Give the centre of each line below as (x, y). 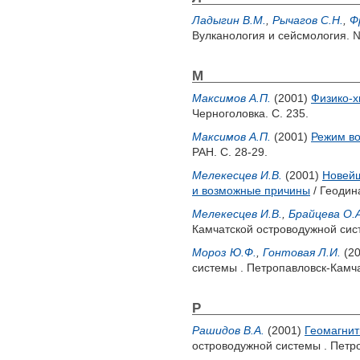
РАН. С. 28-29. (230, 152)
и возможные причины (251, 190)
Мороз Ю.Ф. (224, 252)
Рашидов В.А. (228, 330)
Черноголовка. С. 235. (250, 113)
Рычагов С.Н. (308, 20)
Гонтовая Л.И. (302, 252)
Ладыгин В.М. (229, 20)
